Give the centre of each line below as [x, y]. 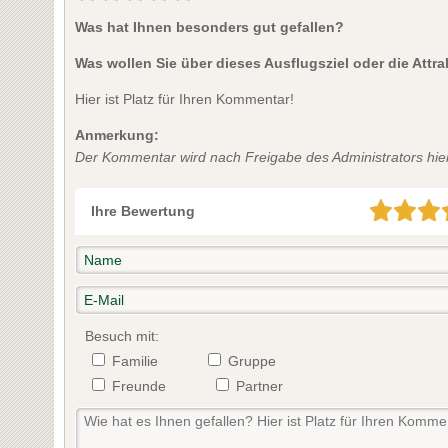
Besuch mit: [121, 335]
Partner [259, 385]
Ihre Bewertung [142, 210]
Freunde [138, 385]
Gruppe [251, 360]
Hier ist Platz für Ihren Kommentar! [184, 98]
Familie [134, 360]
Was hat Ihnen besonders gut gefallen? [209, 26]
